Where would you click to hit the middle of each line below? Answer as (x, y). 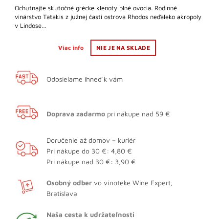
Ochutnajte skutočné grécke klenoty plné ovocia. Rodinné (96, 8)
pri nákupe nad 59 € (138, 114)
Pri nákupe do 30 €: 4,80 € (89, 151)
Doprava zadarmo (76, 114)
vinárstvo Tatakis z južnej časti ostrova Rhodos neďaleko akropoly (108, 17)
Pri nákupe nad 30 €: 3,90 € (91, 162)
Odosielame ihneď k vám (85, 79)
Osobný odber (69, 183)
